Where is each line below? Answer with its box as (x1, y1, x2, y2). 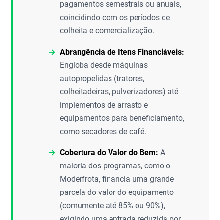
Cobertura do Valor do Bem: (60, 148, 159, 157)
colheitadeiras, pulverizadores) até (60, 87, 179, 96)
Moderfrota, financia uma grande (60, 174, 174, 184)
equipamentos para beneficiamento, (60, 113, 185, 123)
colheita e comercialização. (60, 26, 155, 35)
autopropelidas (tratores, (60, 74, 145, 83)
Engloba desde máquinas (60, 60, 148, 70)
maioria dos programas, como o (60, 161, 171, 170)
